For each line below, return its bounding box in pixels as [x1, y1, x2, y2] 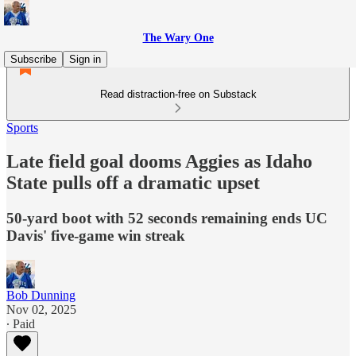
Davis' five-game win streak [6, 226, 185, 244]
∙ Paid [6, 316, 35, 331]
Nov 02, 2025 [6, 302, 76, 316]
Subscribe [10, 53, 56, 65]
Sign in [69, 53, 101, 65]
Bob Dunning [6, 288, 75, 302]
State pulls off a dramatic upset [6, 172, 260, 193]
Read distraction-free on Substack [99, 88, 257, 100]
